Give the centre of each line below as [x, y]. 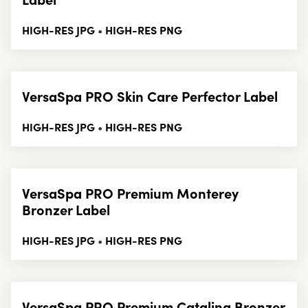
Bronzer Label [66, 210]
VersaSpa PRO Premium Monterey [130, 193]
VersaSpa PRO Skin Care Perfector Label [150, 96]
